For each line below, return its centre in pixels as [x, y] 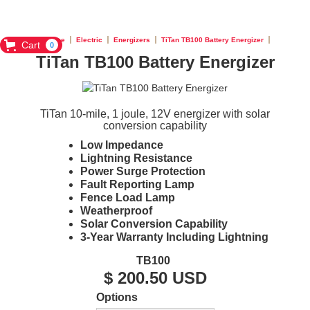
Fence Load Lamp [127, 198]
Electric [89, 40]
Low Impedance [121, 145]
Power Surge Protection [143, 171]
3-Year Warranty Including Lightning [174, 237]
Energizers [131, 40]
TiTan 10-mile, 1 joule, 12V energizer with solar [155, 114]
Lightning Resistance [136, 158]
